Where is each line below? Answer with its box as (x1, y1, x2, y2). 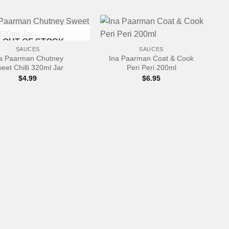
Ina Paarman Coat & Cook (109, 54, 194, 63)
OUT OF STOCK (2, 37, 64, 47)
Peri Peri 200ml (126, 63, 176, 72)
